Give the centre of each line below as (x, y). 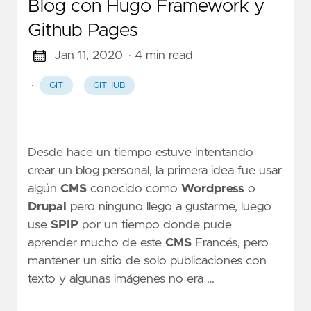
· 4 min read (160, 56)
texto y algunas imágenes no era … (121, 279)
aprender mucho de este (96, 243)
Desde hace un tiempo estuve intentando (141, 153)
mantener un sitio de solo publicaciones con (147, 261)
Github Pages (83, 31)
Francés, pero (230, 243)
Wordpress (213, 189)
